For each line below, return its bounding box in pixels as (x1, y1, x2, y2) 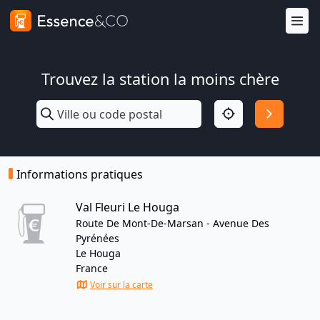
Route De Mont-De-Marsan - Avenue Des (76, 216, 269, 230)
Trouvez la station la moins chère (41, 69, 279, 89)
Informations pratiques (16, 166, 143, 182)
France (76, 261, 108, 275)
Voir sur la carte (90, 279, 153, 291)
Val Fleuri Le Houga (76, 199, 179, 215)
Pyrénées (76, 231, 119, 245)
